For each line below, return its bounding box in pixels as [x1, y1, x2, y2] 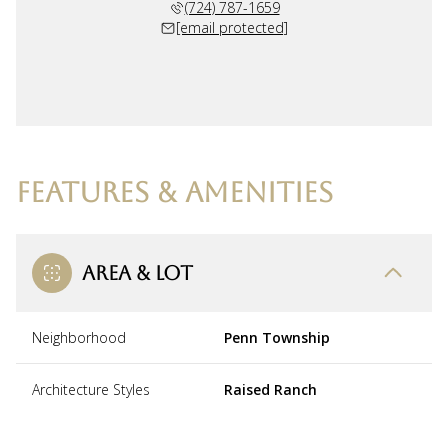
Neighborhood [32, 327, 126, 347]
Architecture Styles [32, 379, 150, 399]
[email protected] [176, 17, 288, 37]
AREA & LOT [82, 260, 193, 285]
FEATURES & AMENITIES [16, 175, 333, 208]
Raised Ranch [224, 379, 317, 399]
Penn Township [224, 327, 330, 347]
